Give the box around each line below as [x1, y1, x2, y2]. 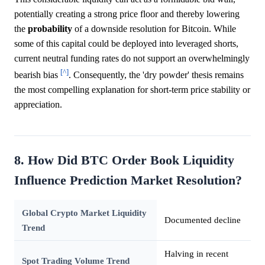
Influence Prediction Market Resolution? [14, 173, 242, 188]
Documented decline [164, 215, 241, 225]
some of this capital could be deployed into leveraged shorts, [14, 38, 238, 49]
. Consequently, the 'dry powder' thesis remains [69, 70, 244, 80]
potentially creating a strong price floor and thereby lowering [14, 8, 240, 19]
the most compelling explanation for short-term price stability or [14, 85, 250, 95]
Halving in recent [164, 248, 228, 259]
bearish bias [14, 70, 60, 80]
